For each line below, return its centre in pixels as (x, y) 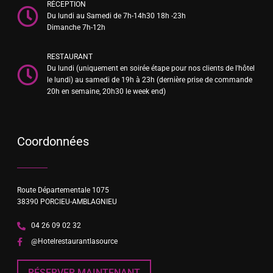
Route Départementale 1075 (63, 190)
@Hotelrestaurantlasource (74, 241)
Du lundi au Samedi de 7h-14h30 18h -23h (116, 16)
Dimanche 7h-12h (76, 27)
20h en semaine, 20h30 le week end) (106, 91)
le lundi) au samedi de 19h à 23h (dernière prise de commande (149, 80)
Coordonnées (53, 141)
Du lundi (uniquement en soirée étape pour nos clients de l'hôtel (151, 68)
